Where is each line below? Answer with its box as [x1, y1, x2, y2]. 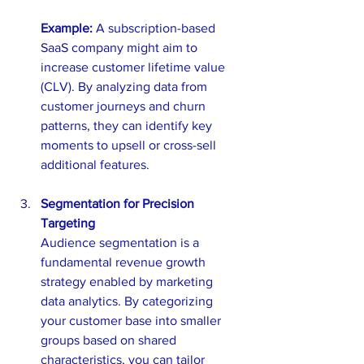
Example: [41, 20, 93, 35]
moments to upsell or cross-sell [41, 137, 219, 152]
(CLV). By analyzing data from [41, 79, 210, 93]
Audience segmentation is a [41, 235, 202, 249]
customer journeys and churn [41, 98, 209, 113]
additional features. [41, 157, 149, 171]
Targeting [41, 215, 95, 230]
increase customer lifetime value [41, 59, 228, 74]
